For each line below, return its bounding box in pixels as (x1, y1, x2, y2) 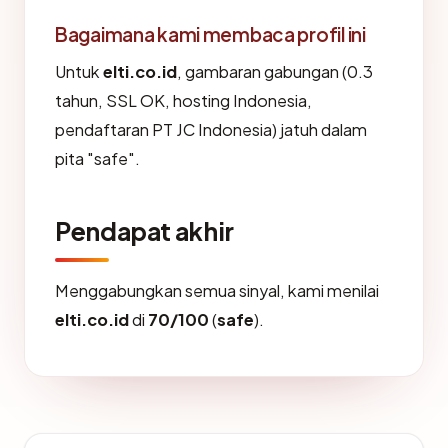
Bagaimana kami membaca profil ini (55, 22, 366, 46)
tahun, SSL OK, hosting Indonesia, (55, 90, 312, 111)
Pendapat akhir (55, 215, 234, 247)
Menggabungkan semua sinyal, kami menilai (55, 280, 379, 301)
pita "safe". (55, 148, 140, 169)
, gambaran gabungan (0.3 (177, 61, 373, 82)
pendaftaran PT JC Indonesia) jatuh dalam (55, 119, 367, 140)
